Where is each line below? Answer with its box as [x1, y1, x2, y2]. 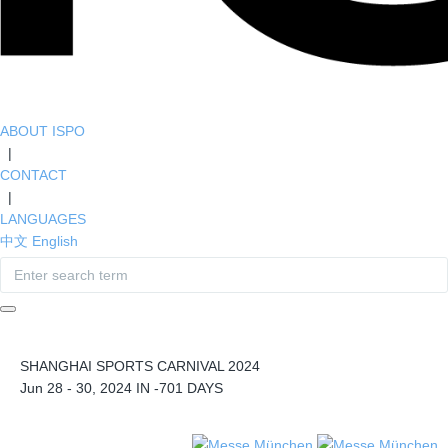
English [32, 233, 78, 249]
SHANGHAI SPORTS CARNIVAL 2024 [20, 358, 260, 375]
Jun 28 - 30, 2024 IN [20, 380, 154, 397]
